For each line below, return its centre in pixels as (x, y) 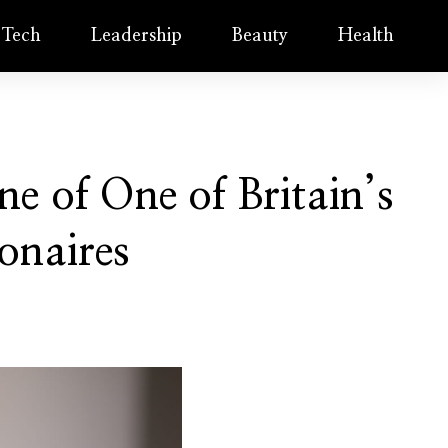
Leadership (137, 36)
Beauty (260, 36)
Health (366, 36)
